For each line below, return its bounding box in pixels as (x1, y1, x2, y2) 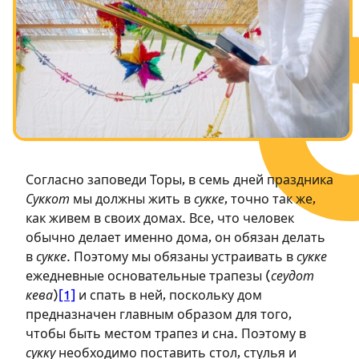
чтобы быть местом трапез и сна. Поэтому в (26, 328, 306, 342)
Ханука (19, 30, 62, 44)
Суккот (26, 193, 70, 208)
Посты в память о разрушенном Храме (19, 2, 268, 15)
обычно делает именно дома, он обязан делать (26, 232, 325, 246)
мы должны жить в (70, 193, 194, 208)
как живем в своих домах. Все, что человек (26, 212, 294, 227)
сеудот (271, 270, 314, 284)
